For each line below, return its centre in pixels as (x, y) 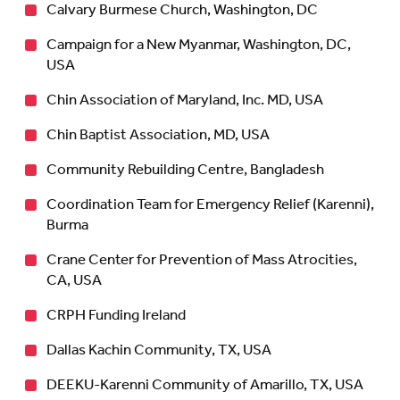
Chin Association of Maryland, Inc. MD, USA (185, 100)
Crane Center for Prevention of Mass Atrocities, (202, 260)
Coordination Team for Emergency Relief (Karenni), (210, 204)
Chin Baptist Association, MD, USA (158, 135)
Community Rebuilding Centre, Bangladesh (185, 170)
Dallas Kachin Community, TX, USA (159, 350)
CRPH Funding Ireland (116, 315)
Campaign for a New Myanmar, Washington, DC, (199, 45)
